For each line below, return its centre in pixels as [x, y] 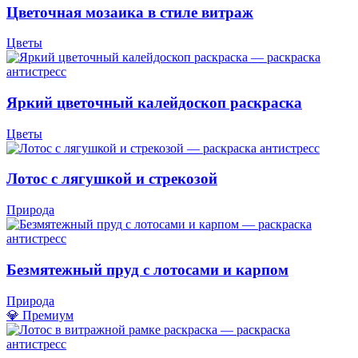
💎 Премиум [40, 315]
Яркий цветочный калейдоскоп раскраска [154, 102]
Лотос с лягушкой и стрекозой [112, 179]
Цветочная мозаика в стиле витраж [130, 12]
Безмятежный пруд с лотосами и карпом [147, 269]
